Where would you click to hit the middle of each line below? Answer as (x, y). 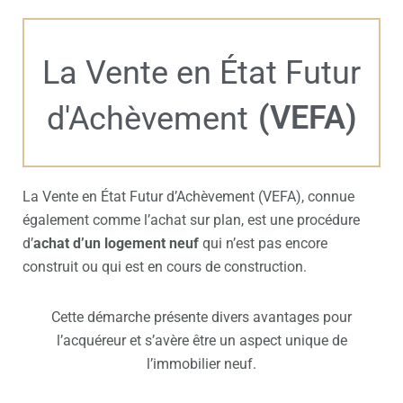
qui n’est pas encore (265, 244)
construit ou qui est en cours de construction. (166, 267)
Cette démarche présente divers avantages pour (201, 318)
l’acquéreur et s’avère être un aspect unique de (201, 341)
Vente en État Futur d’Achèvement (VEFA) (172, 197)
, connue (328, 197)
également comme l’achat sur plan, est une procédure (191, 220)
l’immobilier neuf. (201, 364)
